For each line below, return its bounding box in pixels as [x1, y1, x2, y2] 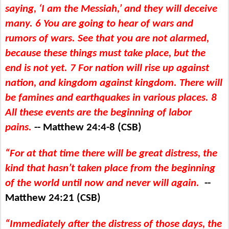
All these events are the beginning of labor [5, 107, 192, 118]
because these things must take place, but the [5, 48, 205, 59]
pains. [5, 122, 32, 133]
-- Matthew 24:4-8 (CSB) [34, 122, 142, 133]
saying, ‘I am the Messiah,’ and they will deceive [5, 3, 217, 14]
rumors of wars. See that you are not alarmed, [5, 33, 209, 44]
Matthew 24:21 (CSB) [5, 192, 101, 203]
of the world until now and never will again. [5, 177, 199, 189]
